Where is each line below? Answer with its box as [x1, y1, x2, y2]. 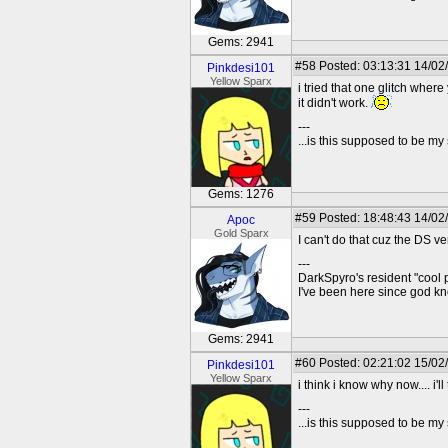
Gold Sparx [213, 227, 269, 239]
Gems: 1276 [208, 187, 274, 201]
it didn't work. [298, 96, 371, 110]
